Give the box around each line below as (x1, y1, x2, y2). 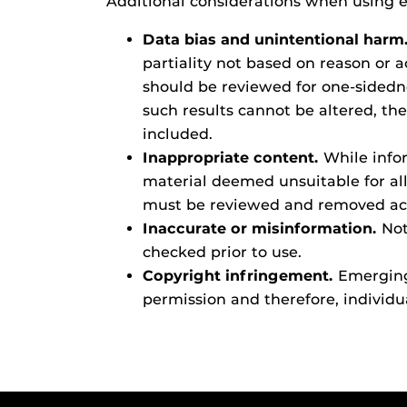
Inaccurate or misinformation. (143, 220, 377, 237)
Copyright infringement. (143, 267, 333, 284)
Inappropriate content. (143, 149, 319, 166)
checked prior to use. (143, 243, 302, 261)
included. (143, 125, 213, 143)
